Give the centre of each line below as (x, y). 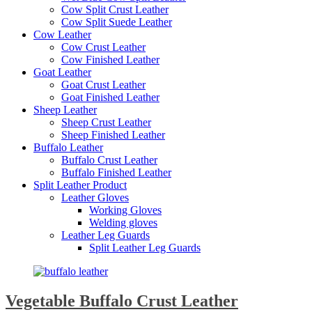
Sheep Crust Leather (106, 122)
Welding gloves (123, 223)
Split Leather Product (80, 185)
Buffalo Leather (68, 147)
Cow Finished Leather (110, 60)
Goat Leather (62, 72)
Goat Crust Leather (103, 85)
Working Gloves (125, 210)
